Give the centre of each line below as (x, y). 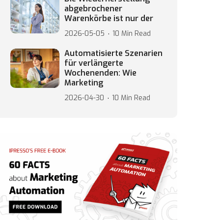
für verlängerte (94, 63)
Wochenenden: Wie (100, 73)
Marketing (84, 83)
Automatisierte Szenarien (113, 53)
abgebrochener (93, 9)
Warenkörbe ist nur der (109, 18)
